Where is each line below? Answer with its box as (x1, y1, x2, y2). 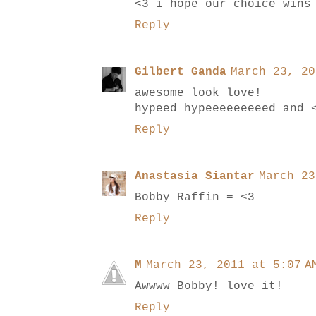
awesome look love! (135, 87, 262, 100)
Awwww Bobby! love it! (135, 280, 283, 293)
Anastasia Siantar (135, 170, 255, 183)
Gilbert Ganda (135, 66, 226, 79)
